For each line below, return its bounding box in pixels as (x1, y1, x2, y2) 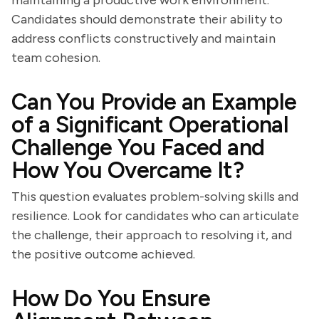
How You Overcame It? (11, 157, 244, 184)
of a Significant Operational (11, 111, 289, 138)
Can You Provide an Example (11, 88, 297, 115)
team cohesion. (11, 50, 100, 66)
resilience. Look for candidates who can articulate (11, 208, 299, 224)
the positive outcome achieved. (11, 246, 195, 262)
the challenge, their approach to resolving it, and (11, 227, 292, 243)
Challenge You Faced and (11, 134, 265, 161)
